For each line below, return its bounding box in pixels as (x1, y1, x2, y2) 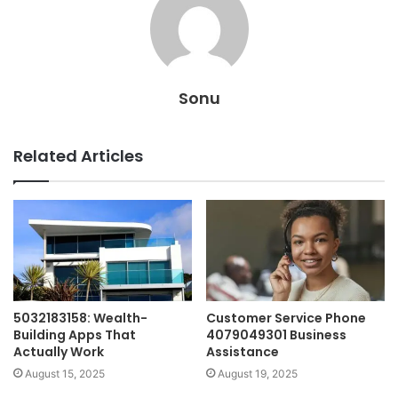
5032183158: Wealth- (13, 308, 147, 327)
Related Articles (13, 145, 143, 168)
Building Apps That (13, 325, 136, 344)
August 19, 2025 (218, 366, 298, 380)
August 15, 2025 (25, 366, 105, 380)
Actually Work (13, 342, 104, 361)
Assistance (206, 342, 279, 361)
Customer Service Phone (206, 308, 366, 327)
